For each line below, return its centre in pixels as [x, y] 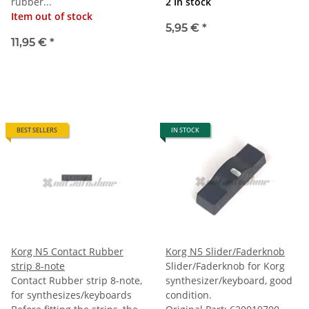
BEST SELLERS [37, 130]
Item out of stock [52, 16]
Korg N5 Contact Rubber [67, 251]
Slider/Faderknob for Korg [225, 266]
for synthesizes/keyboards [71, 295]
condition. [189, 295]
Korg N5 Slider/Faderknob [225, 251]
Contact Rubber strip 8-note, [77, 280]
